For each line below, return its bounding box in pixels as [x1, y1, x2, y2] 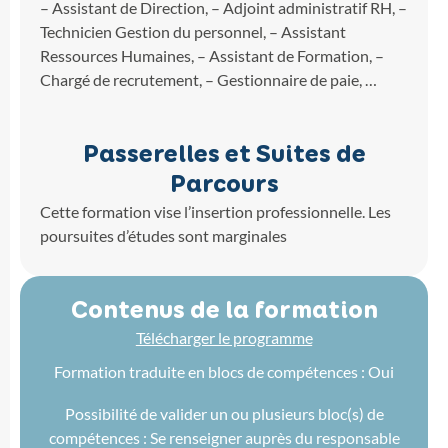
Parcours [169, 170, 279, 199]
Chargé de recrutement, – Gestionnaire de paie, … [40, 70, 377, 89]
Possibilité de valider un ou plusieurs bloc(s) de [64, 404, 384, 423]
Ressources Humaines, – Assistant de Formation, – [40, 46, 384, 65]
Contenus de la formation [70, 296, 378, 325]
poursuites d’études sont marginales [40, 226, 287, 245]
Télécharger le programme [135, 328, 313, 347]
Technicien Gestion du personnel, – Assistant [40, 22, 346, 41]
